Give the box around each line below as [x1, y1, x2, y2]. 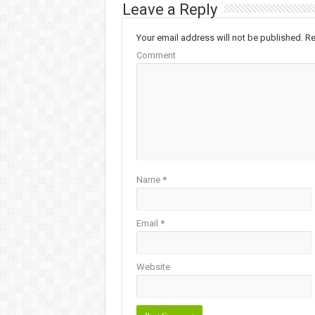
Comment [136, 49, 176, 60]
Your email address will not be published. [136, 32, 303, 43]
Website [136, 261, 170, 272]
